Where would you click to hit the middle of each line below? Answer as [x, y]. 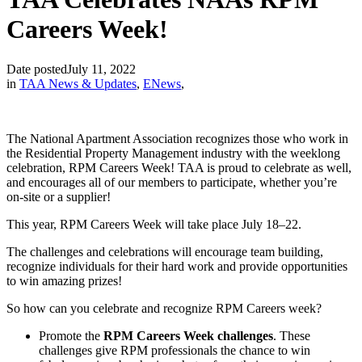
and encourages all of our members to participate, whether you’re [172, 182]
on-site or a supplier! [59, 196]
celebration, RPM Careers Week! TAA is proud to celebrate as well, [179, 167]
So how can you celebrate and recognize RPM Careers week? [166, 308]
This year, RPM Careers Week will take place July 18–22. [154, 224]
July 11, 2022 [101, 69]
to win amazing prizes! [64, 280]
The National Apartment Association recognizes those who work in [177, 138]
